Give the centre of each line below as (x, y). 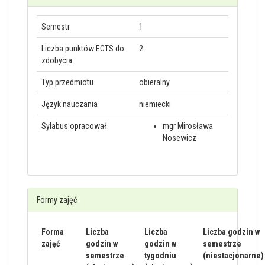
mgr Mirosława (188, 126)
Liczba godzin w (231, 232)
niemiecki (155, 104)
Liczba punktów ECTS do (83, 49)
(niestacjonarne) (233, 256)
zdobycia (57, 60)
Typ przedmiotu (67, 82)
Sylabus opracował (74, 126)
